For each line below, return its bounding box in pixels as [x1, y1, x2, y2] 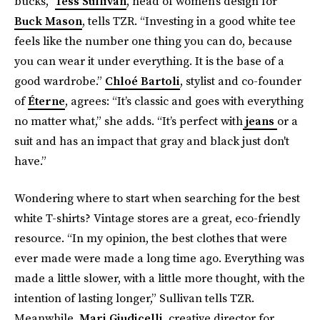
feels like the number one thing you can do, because [14, 33, 292, 49]
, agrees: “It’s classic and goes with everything [65, 93, 304, 109]
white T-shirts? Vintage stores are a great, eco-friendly [14, 210, 300, 226]
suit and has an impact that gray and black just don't [14, 133, 289, 149]
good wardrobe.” [14, 73, 105, 89]
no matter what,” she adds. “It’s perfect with [14, 113, 243, 129]
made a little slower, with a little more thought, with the [14, 270, 305, 286]
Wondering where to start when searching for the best [14, 190, 300, 206]
